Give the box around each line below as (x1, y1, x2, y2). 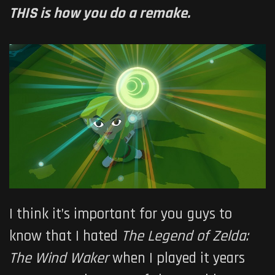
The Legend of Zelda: (122, 227, 249, 247)
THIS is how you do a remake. (9, 4, 190, 23)
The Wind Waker (9, 249, 112, 269)
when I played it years (112, 249, 245, 269)
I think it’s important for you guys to (9, 204, 232, 225)
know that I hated (9, 227, 122, 247)
